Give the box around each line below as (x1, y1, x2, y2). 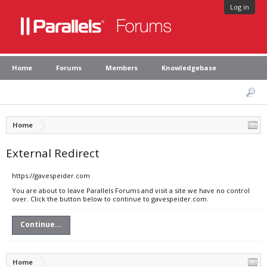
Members (105, 63, 138, 72)
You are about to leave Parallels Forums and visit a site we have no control (12, 186, 250, 195)
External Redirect (6, 145, 100, 160)
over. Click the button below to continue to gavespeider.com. (12, 194, 209, 203)
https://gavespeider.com (12, 171, 90, 180)
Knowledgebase (162, 63, 216, 72)
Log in (230, 2, 249, 11)
